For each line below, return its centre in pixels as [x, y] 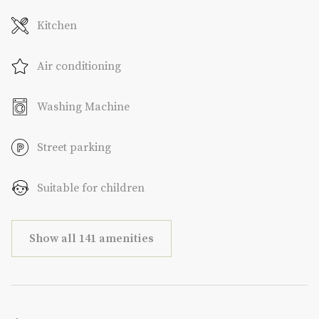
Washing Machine [83, 106]
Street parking [74, 147]
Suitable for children [91, 188]
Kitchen [57, 25]
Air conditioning [79, 66]
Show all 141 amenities [91, 238]
